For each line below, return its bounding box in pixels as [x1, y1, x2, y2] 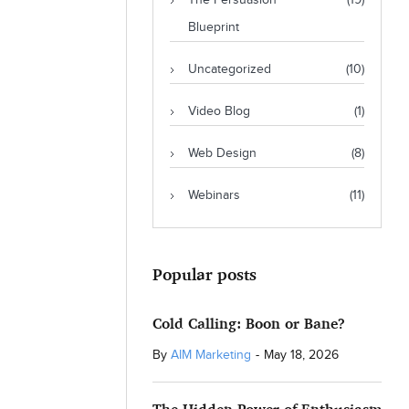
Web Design [187, 146, 257, 161]
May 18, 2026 [263, 348, 339, 362]
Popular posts [152, 264, 257, 284]
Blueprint [187, 20, 239, 35]
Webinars [187, 188, 240, 203]
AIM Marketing [170, 348, 251, 362]
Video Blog [187, 104, 250, 119]
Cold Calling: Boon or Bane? [152, 314, 345, 332]
